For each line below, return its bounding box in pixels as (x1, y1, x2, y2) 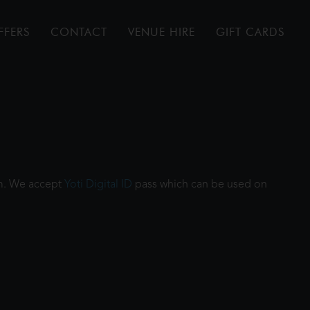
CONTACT (51, 26, 107, 39)
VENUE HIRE (128, 26, 195, 39)
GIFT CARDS (216, 26, 284, 39)
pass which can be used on (132, 179, 267, 190)
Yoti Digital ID (64, 179, 132, 190)
